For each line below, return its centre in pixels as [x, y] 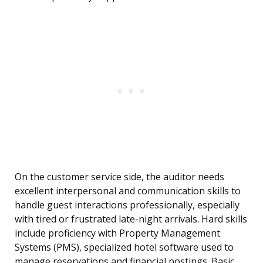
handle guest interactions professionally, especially [127, 205]
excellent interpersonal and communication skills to [128, 191]
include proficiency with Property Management [117, 233]
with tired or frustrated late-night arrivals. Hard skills [131, 219]
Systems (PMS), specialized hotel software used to [124, 247]
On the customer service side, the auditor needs [119, 177]
